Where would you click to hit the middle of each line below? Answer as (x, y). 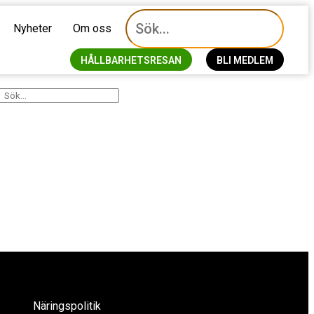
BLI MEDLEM (245, 60)
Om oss (92, 28)
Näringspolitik (67, 306)
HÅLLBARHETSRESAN (131, 60)
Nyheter (32, 28)
